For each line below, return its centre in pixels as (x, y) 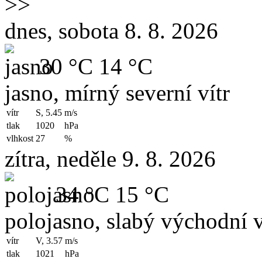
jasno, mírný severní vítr (117, 93)
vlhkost (20, 139)
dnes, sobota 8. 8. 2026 (111, 31)
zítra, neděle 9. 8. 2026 (110, 159)
